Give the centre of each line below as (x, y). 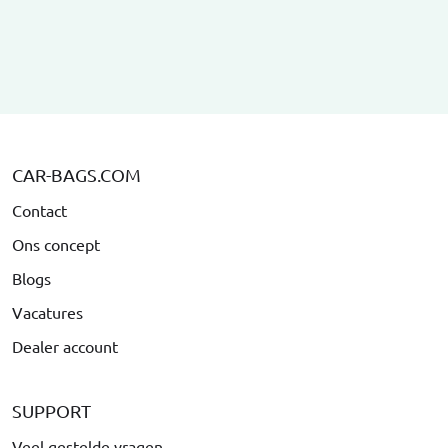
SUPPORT (51, 410)
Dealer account (65, 345)
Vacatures (47, 311)
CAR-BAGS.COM (76, 174)
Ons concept (56, 243)
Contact (39, 209)
